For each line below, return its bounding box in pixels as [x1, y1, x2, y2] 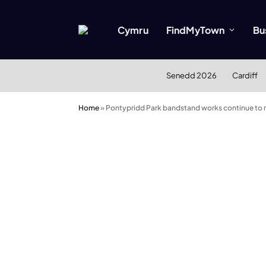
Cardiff [232, 71, 258, 80]
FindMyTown [166, 23, 225, 36]
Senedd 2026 [166, 71, 217, 80]
